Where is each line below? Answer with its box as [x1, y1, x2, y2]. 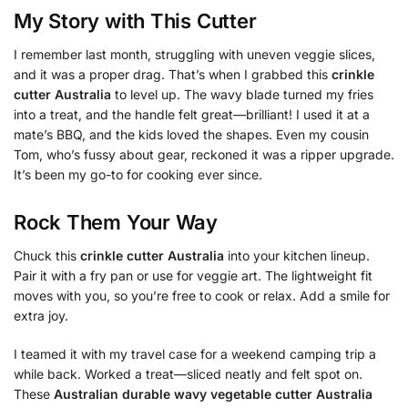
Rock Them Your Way [14, 210, 219, 235]
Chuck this [14, 248, 80, 264]
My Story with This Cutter [14, 9, 257, 34]
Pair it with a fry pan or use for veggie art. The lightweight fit [14, 268, 372, 284]
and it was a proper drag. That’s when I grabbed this [14, 66, 331, 83]
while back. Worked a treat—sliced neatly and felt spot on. [14, 365, 362, 382]
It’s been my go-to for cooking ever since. [14, 167, 262, 183]
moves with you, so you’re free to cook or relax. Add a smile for [14, 288, 390, 304]
